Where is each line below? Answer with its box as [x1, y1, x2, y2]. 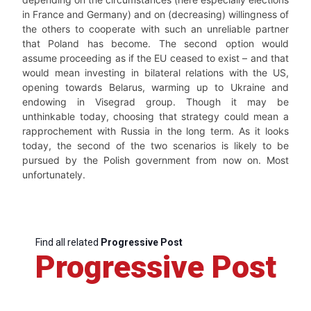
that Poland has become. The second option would [22, 37, 289, 49]
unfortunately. [22, 169, 85, 180]
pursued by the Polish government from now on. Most [22, 154, 289, 166]
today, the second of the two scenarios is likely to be [22, 140, 289, 151]
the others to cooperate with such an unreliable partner [22, 23, 289, 35]
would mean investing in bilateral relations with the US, [22, 67, 289, 78]
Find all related [35, 237, 101, 248]
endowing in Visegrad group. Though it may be [22, 96, 289, 108]
